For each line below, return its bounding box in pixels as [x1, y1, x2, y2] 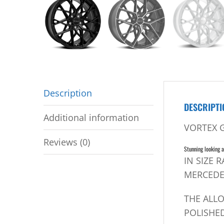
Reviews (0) [43, 136, 90, 148]
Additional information [43, 111, 139, 123]
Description [43, 87, 92, 99]
